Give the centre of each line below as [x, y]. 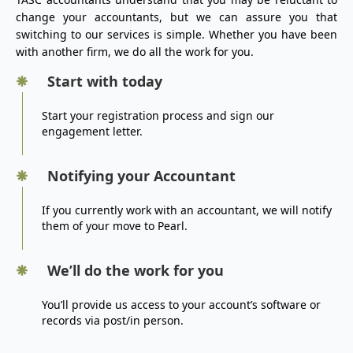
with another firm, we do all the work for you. [135, 52]
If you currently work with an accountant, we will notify [186, 210]
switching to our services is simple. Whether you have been [176, 35]
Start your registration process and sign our [158, 116]
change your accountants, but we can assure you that [176, 17]
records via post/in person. [112, 321]
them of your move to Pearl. [114, 226]
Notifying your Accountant [141, 176]
